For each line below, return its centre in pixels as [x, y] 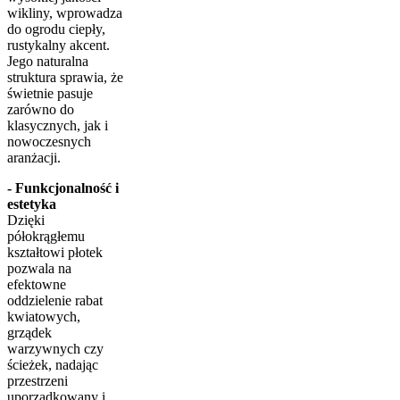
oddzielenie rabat [55, 300]
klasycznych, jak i [58, 125]
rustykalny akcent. [58, 45]
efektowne [37, 284]
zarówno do [41, 109]
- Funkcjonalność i [63, 187]
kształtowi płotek [55, 252]
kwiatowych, [44, 316]
